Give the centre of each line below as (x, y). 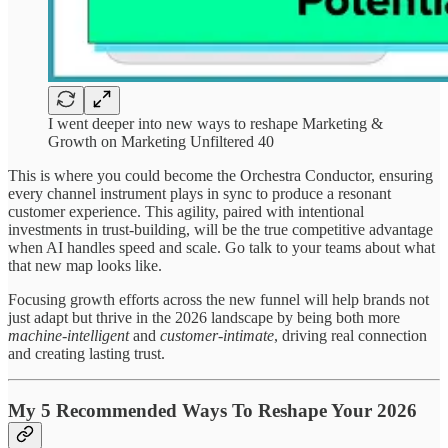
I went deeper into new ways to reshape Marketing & (215, 124)
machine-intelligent (68, 336)
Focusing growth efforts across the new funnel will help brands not (218, 300)
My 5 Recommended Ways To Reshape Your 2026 (212, 411)
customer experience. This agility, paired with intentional (186, 212)
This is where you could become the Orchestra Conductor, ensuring (220, 176)
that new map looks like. (85, 266)
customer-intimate (217, 336)
